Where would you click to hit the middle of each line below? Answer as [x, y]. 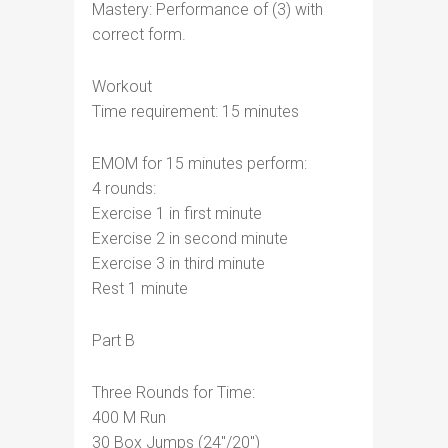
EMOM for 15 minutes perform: [199, 163]
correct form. [139, 34]
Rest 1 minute [140, 288]
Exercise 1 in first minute [177, 213]
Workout [122, 86]
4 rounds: [124, 188]
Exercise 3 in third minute [178, 263]
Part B [113, 340]
